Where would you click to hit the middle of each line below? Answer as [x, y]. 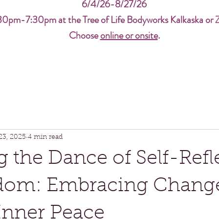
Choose [84, 35]
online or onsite [129, 35]
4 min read [45, 137]
